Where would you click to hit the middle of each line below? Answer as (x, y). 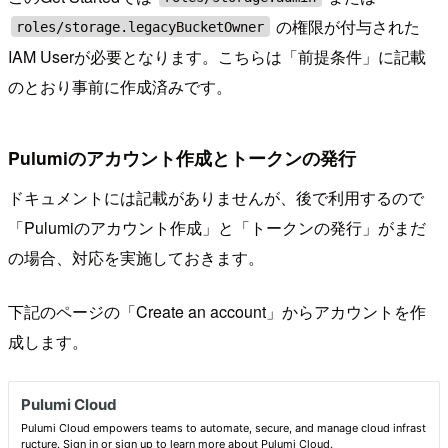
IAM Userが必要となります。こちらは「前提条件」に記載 (217, 56)
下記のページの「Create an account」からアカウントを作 (217, 311)
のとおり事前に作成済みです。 (120, 86)
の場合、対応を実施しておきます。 (136, 257)
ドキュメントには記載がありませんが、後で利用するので (216, 197)
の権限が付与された (346, 26)
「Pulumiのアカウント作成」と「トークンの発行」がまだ (217, 227)
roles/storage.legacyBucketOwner (140, 26)
